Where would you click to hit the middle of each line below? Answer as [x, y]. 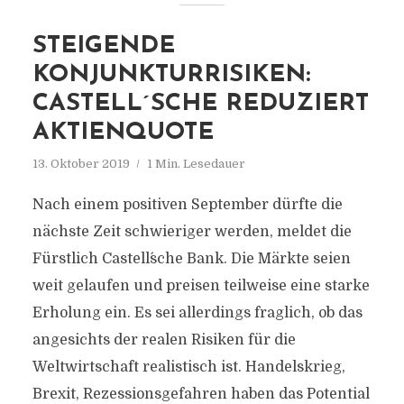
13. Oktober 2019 [81, 164]
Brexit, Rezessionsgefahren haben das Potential [201, 394]
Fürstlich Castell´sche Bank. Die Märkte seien [191, 259]
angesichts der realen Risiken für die [164, 340]
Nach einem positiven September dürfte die [187, 205]
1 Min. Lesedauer [196, 164]
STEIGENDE [103, 46]
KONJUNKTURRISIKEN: [171, 75]
